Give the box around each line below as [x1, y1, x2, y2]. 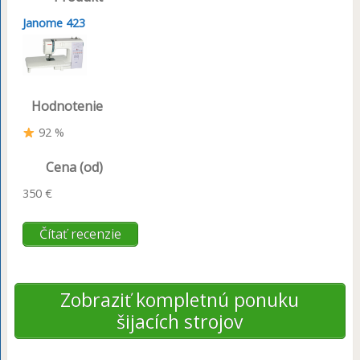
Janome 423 [22, 14, 85, 31]
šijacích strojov [117, 309, 243, 335]
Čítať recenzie [39, 225, 121, 243]
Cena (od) [45, 158, 103, 177]
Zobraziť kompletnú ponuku [60, 287, 300, 313]
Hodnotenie [31, 97, 103, 116]
